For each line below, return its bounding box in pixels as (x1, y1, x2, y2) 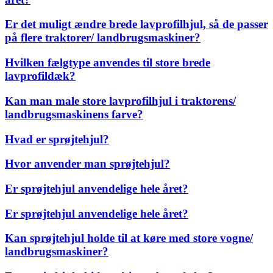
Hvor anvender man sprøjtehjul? (5, 157, 170, 171)
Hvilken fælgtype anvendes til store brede (5, 56, 210, 69)
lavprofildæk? (5, 69, 76, 83)
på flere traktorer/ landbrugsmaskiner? (5, 31, 200, 44)
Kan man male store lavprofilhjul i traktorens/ (5, 94, 236, 107)
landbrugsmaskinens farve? (5, 107, 143, 121)
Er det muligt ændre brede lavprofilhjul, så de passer (5, 18, 268, 31)
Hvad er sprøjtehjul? (5, 132, 109, 146)
